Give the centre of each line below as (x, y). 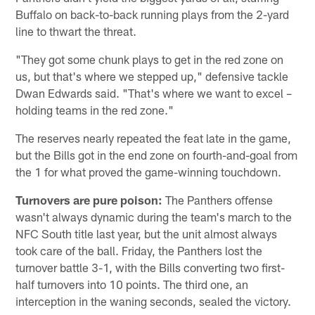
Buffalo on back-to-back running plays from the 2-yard (153, 14)
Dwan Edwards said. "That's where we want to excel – (154, 92)
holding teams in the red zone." (95, 109)
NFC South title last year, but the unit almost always (147, 233)
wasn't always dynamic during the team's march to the (154, 216)
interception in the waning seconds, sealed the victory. (154, 301)
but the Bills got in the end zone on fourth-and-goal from (157, 154)
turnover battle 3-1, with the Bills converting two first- (150, 267)
